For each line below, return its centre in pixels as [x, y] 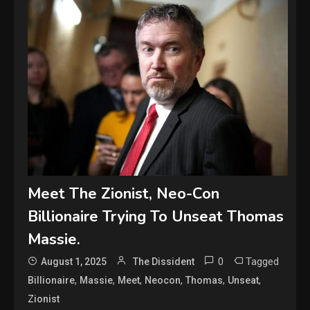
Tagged [263, 261]
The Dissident [164, 261]
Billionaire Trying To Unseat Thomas [156, 216]
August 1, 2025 [74, 261]
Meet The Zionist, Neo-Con [124, 193]
